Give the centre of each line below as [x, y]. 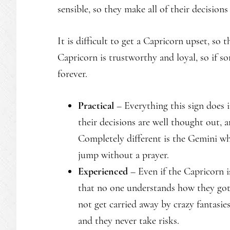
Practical [97, 106]
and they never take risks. [129, 221]
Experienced [104, 171]
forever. [72, 74]
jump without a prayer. [123, 155]
